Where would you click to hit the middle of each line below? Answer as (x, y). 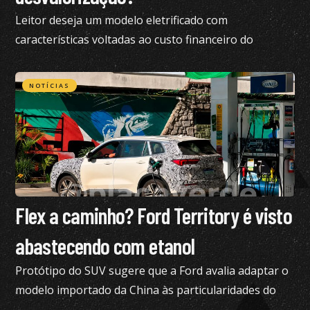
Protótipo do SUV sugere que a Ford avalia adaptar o (152, 270)
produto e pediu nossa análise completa (119, 58)
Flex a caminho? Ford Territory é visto (154, 215)
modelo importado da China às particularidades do (146, 290)
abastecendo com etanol (105, 245)
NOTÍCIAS (50, 85)
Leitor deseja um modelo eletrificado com (122, 20)
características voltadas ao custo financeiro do (135, 39)
